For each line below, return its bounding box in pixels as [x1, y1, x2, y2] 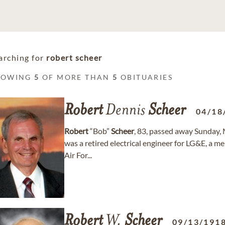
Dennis [102, 103, 148, 119]
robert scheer [46, 53, 102, 62]
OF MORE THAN [39, 73, 113, 81]
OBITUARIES [118, 73, 173, 81]
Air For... [64, 150, 92, 160]
